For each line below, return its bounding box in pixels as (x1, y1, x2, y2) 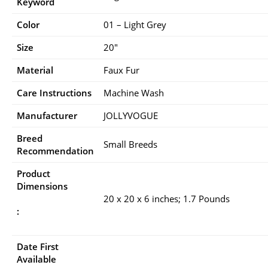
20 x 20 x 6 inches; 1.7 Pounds (103, 192, 230, 205)
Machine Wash (103, 86, 164, 99)
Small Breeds (103, 138, 157, 150)
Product (17, 167, 50, 179)
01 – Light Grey (103, 18, 166, 31)
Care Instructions (17, 86, 92, 99)
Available (17, 252, 56, 265)
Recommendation (17, 144, 94, 157)
